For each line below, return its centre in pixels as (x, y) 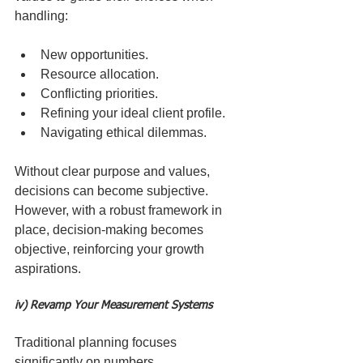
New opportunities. (94, 55)
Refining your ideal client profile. (133, 113)
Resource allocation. (100, 74)
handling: (41, 16)
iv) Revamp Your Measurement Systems (113, 305)
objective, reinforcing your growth (111, 249)
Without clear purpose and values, (114, 171)
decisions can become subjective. (113, 191)
